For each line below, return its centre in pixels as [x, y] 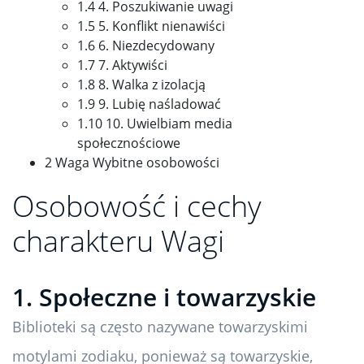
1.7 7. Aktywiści [122, 65]
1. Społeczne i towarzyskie [164, 297]
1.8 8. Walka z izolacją [141, 85]
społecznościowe [129, 143]
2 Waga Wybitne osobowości [132, 163]
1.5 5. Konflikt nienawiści [151, 26]
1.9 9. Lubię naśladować [149, 104]
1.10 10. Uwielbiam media [155, 124]
